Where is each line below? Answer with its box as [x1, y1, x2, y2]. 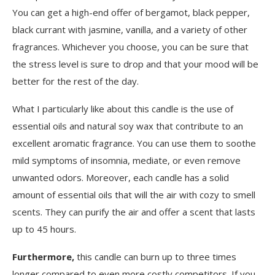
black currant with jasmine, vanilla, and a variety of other [12, 23, 247, 36]
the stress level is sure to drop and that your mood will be [12, 58, 258, 70]
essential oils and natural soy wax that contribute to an [12, 120, 243, 132]
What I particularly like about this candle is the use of [12, 103, 233, 115]
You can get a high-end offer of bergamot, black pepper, [12, 6, 250, 18]
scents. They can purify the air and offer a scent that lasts [12, 206, 255, 218]
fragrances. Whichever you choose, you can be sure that [12, 41, 249, 53]
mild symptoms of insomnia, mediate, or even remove [12, 154, 241, 166]
